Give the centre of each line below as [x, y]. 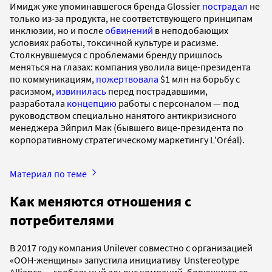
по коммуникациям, [53, 79]
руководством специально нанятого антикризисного [123, 116]
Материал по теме [49, 174]
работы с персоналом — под [178, 104]
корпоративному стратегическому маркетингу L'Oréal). [127, 140]
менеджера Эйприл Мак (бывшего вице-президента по [127, 128]
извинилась [81, 91]
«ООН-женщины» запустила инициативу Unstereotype [124, 260]
